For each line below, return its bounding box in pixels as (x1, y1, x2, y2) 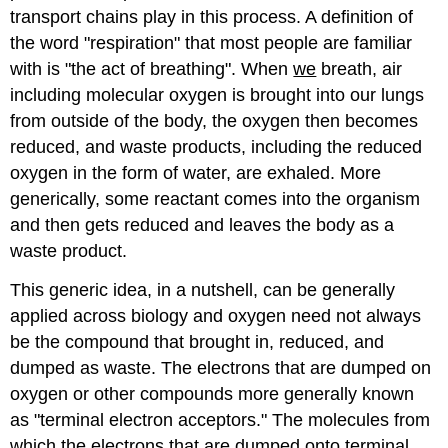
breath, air (316, 59, 403, 80)
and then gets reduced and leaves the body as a (10, 215, 395, 236)
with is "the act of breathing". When (10, 59, 294, 80)
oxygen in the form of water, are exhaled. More (10, 163, 382, 184)
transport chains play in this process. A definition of (10, 7, 414, 28)
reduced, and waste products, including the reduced (10, 137, 423, 158)
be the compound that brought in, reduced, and (10, 332, 385, 353)
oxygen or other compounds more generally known (10, 384, 415, 405)
